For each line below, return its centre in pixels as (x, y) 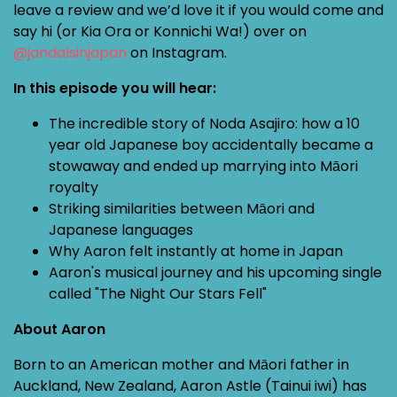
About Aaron (59, 329)
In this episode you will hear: (115, 88)
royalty (74, 187)
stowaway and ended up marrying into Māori (203, 166)
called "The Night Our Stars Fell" (158, 294)
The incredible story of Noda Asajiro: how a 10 (204, 124)
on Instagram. (177, 53)
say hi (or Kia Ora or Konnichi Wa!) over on (160, 31)
